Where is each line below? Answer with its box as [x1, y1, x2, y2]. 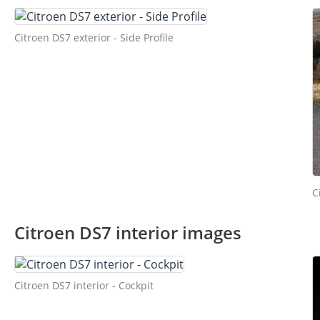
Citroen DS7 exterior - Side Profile [14, 31, 174, 45]
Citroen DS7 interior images [14, 220, 241, 244]
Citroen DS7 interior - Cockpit [14, 278, 154, 292]
